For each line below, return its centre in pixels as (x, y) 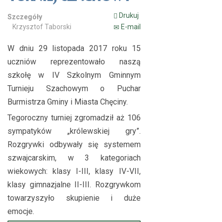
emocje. (21, 211)
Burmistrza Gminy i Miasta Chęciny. (68, 102)
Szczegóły (25, 17)
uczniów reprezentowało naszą (74, 62)
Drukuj (128, 15)
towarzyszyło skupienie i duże (74, 198)
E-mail (130, 27)
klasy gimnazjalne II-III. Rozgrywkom (74, 185)
